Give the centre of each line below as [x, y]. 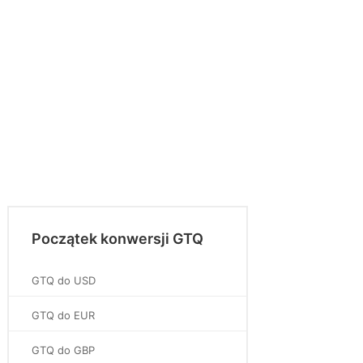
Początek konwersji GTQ [117, 239]
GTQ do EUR [63, 315]
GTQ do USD [64, 280]
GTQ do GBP [63, 350]
